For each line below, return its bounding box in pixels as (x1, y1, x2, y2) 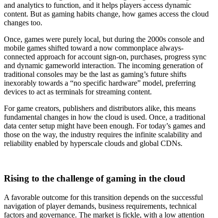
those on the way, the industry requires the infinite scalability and (4, 130, 202, 139)
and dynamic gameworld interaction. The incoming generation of (4, 61, 203, 70)
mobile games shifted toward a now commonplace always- (4, 43, 183, 52)
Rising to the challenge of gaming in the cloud (4, 173, 185, 184)
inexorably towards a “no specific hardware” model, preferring (4, 78, 196, 87)
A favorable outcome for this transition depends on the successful (4, 193, 203, 202)
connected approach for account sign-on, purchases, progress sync (4, 52, 206, 61)
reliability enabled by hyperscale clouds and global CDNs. (4, 139, 182, 147)
